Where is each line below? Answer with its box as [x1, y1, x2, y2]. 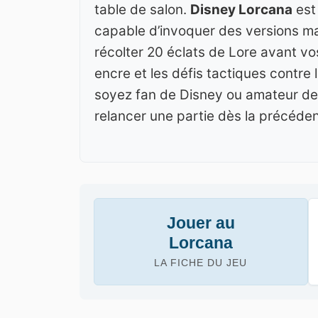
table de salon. [94, 1, 190, 18]
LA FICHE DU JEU [154, 256, 248, 268]
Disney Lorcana [190, 1, 292, 18]
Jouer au [166, 213, 235, 232]
